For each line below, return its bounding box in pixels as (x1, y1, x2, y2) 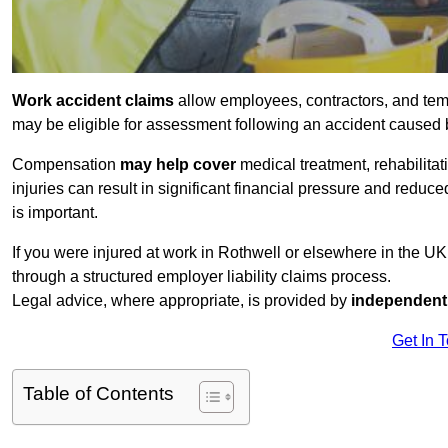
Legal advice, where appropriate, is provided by (12, 292, 351, 310)
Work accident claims (12, 92, 174, 110)
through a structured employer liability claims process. (12, 268, 391, 286)
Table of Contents (23, 383, 174, 405)
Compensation (12, 156, 120, 174)
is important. (12, 204, 98, 222)
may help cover (120, 156, 236, 174)
